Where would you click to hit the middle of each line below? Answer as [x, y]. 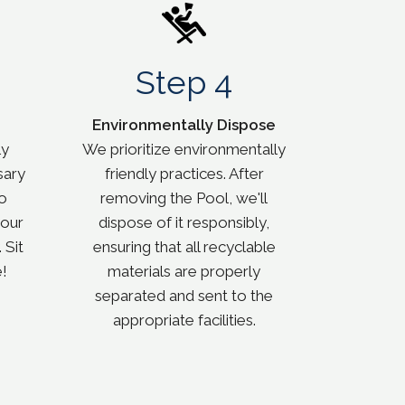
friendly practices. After [184, 174]
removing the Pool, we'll [184, 198]
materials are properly [184, 272]
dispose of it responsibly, [184, 223]
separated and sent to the [184, 296]
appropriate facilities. [184, 320]
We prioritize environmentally [184, 150]
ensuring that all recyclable [184, 247]
